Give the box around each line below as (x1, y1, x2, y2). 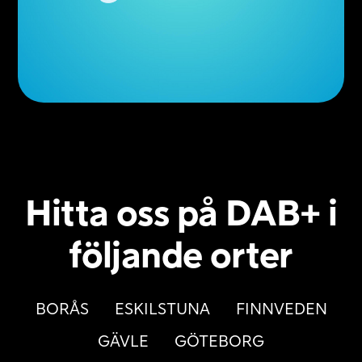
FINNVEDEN (235, 301, 327, 318)
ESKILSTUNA (114, 301, 210, 318)
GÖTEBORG (175, 334, 264, 351)
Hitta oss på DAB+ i (24, 196, 338, 233)
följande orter (69, 238, 293, 275)
